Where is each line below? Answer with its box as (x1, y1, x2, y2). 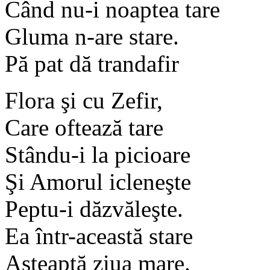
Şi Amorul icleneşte (5, 168, 191, 195)
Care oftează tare (5, 114, 163, 140)
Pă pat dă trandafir (5, 50, 179, 77)
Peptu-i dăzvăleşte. (5, 195, 183, 222)
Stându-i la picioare (5, 141, 190, 168)
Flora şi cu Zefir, (5, 87, 163, 113)
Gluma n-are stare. (5, 23, 179, 49)
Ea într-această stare (5, 222, 193, 249)
